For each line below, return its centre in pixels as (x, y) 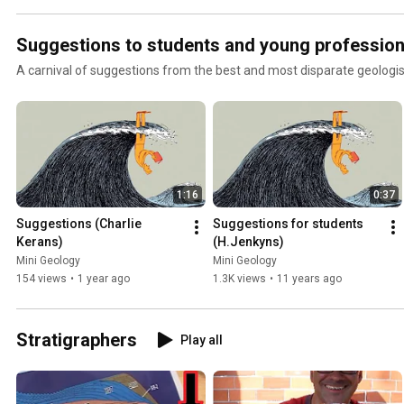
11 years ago (309, 279)
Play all (202, 340)
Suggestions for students (288, 224)
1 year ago (104, 279)
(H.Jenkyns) (248, 242)
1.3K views (239, 279)
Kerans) (40, 242)
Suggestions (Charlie (79, 224)
